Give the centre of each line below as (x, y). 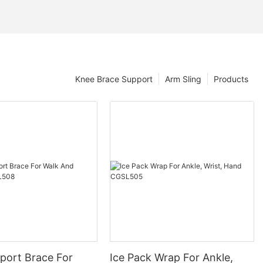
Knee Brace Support (114, 79)
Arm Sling (183, 79)
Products (231, 79)
